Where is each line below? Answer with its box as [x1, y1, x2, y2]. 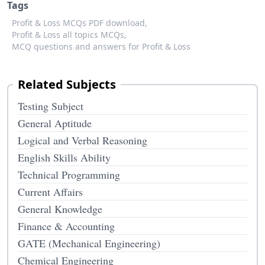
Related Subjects [18, 76, 116, 92]
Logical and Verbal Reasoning [18, 133, 147, 147]
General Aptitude [18, 116, 92, 130]
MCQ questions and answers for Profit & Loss [12, 41, 190, 52]
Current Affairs [18, 185, 83, 199]
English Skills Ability [18, 150, 111, 164]
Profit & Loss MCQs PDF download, [12, 17, 147, 28]
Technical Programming [18, 167, 120, 182]
